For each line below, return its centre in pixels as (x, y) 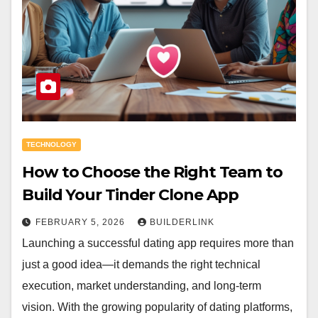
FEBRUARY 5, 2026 (82, 222)
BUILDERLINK (182, 222)
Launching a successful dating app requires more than (158, 243)
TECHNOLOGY (51, 144)
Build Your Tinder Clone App (131, 195)
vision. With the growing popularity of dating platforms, (157, 307)
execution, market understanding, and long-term (142, 286)
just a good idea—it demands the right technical (141, 264)
